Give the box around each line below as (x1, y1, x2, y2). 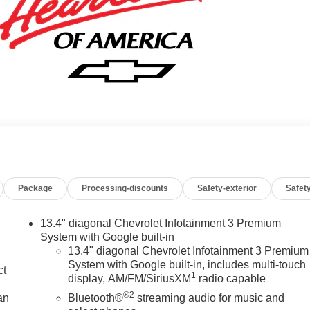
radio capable (196, 273, 266, 285)
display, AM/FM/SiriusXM (68, 273, 192, 285)
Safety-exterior (197, 183, 257, 194)
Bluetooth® (68, 292, 124, 304)
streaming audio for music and (134, 292, 285, 304)
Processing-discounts (82, 183, 169, 194)
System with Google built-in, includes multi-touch (68, 259, 307, 271)
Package (18, 183, 53, 194)
